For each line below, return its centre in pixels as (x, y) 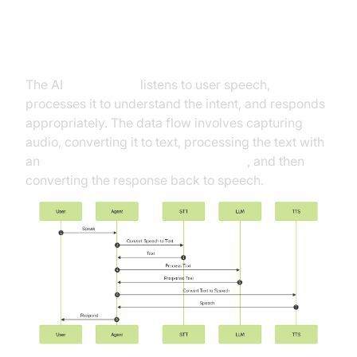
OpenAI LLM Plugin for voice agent (145, 161)
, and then (276, 161)
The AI (46, 84)
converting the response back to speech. (145, 180)
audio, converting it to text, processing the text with (175, 142)
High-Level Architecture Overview (177, 51)
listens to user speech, (204, 84)
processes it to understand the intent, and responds (175, 104)
